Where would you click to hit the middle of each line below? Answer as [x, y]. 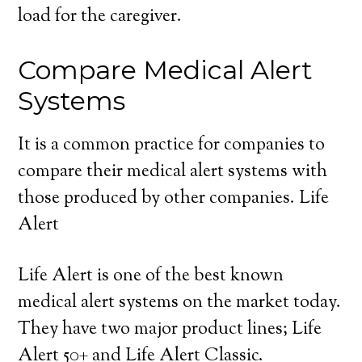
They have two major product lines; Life [170, 330]
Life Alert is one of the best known [151, 276]
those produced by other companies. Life [174, 199]
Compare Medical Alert [166, 70]
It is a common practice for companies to [172, 145]
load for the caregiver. [100, 17]
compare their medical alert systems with [173, 172]
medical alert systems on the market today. [180, 303]
